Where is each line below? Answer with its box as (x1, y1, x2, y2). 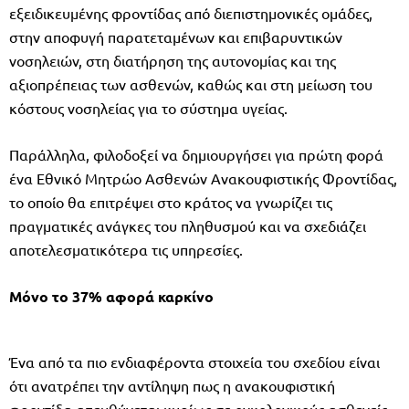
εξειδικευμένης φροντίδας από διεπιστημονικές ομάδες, (9, 3, 372, 22)
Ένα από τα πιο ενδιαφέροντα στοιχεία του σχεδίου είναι (9, 351, 380, 371)
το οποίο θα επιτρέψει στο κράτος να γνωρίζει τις (9, 192, 332, 211)
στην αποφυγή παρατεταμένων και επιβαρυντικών (9, 26, 342, 46)
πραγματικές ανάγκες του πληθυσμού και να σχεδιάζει (9, 215, 366, 235)
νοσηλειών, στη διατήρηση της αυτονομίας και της (9, 50, 336, 69)
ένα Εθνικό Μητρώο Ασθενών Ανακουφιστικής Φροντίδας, (9, 168, 397, 187)
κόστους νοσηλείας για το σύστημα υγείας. (9, 98, 288, 117)
